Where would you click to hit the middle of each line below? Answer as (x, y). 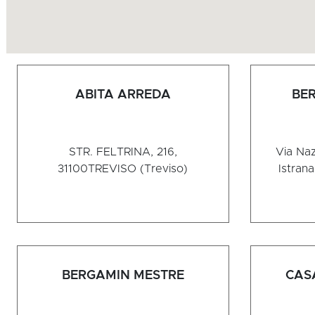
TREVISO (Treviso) (138, 169)
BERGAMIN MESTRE (123, 276)
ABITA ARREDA (123, 95)
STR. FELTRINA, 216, (123, 152)
